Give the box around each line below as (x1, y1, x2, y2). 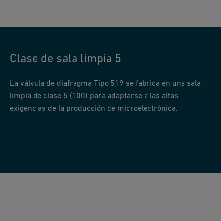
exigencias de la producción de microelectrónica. (10, 103, 178, 112)
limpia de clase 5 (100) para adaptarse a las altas (10, 91, 178, 100)
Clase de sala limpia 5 (10, 51, 121, 65)
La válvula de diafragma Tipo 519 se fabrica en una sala (10, 78, 201, 88)
